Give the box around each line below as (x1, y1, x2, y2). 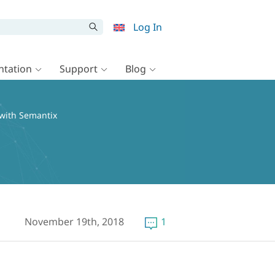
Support (60, 62, 98, 76)
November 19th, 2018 (25, 215, 124, 229)
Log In (133, 20, 162, 34)
